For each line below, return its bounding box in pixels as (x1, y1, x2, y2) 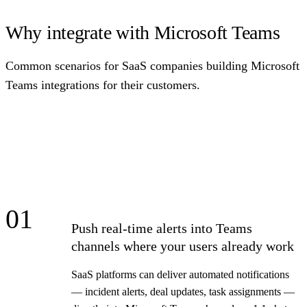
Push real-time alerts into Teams (71, 220, 252, 236)
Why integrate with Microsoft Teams (5, 21, 280, 43)
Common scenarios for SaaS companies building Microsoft (5, 58, 299, 73)
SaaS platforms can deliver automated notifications (71, 268, 289, 280)
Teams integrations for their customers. (5, 77, 200, 92)
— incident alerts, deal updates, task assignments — (71, 285, 295, 297)
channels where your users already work (71, 238, 294, 254)
